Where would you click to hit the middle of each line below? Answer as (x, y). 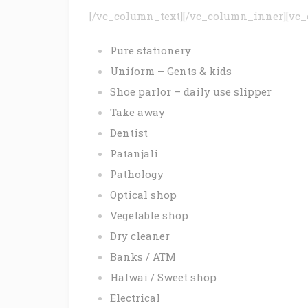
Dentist (129, 133)
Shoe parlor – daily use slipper (191, 92)
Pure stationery (151, 51)
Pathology (137, 174)
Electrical (135, 298)
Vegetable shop (149, 216)
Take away (137, 112)
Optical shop (143, 195)
